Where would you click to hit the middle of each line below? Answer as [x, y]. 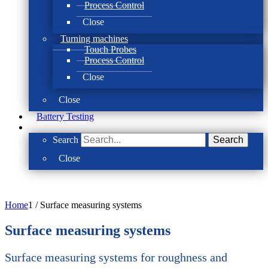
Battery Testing [65, 116]
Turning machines [94, 39]
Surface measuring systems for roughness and [116, 257]
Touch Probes [110, 49]
